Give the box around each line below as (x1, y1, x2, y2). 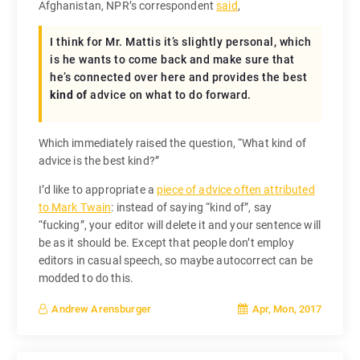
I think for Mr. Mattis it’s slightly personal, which (50, 35, 312, 49)
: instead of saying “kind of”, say (111, 201, 272, 215)
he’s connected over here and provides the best (50, 71, 308, 84)
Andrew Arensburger (51, 302, 151, 315)
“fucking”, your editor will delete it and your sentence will (38, 219, 321, 232)
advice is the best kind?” (38, 154, 160, 168)
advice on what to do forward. (87, 88, 252, 102)
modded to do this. (38, 272, 134, 285)
